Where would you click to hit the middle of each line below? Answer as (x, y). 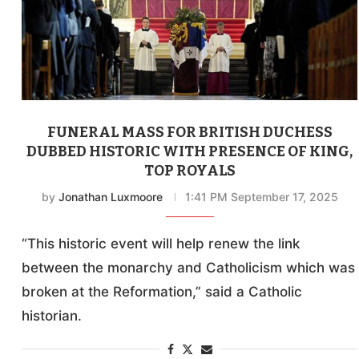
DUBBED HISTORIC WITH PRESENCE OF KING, (190, 152)
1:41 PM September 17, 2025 (261, 197)
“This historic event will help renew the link (161, 244)
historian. (52, 316)
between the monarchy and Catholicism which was (189, 268)
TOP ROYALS (190, 171)
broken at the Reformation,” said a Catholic (162, 292)
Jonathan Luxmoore (110, 197)
